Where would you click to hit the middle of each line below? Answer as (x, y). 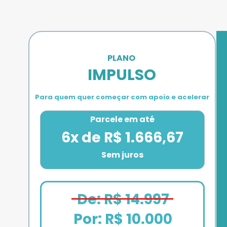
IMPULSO (122, 75)
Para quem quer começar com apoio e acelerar (122, 97)
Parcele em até (122, 119)
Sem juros (122, 155)
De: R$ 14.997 (123, 199)
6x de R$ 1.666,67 (122, 137)
